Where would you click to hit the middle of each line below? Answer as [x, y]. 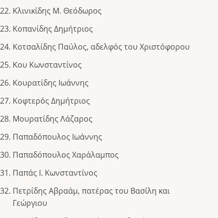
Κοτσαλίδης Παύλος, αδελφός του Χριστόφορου [101, 47]
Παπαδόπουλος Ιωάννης [57, 137]
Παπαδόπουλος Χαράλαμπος [66, 155]
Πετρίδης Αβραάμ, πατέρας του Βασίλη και [91, 191]
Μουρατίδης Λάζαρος [53, 119]
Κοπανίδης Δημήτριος [53, 29]
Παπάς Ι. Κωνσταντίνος [55, 173]
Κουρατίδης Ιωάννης [51, 83]
